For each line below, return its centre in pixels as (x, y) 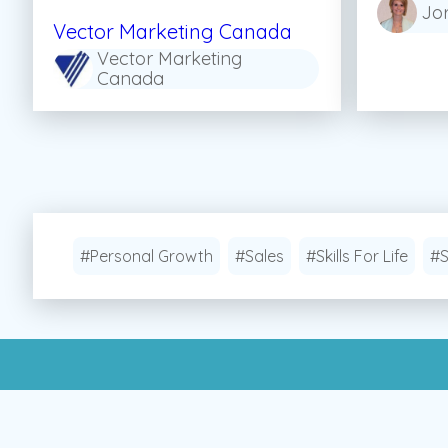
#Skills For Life (357, 255)
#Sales (259, 255)
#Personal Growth (146, 255)
